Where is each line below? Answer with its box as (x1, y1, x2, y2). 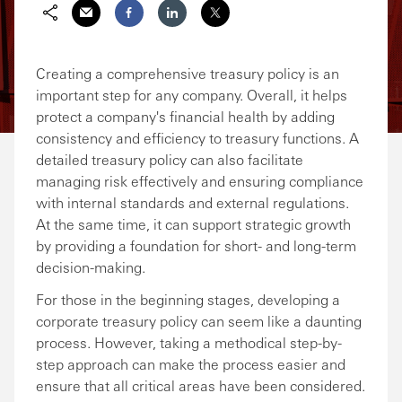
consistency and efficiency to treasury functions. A (36, 128, 359, 147)
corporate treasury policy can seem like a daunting (36, 311, 362, 330)
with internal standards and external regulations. (36, 193, 349, 212)
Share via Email (72, 28, 176, 47)
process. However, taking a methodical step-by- (36, 333, 342, 352)
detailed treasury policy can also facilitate (36, 150, 303, 169)
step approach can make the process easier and (36, 354, 345, 373)
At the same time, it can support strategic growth (36, 214, 351, 233)
